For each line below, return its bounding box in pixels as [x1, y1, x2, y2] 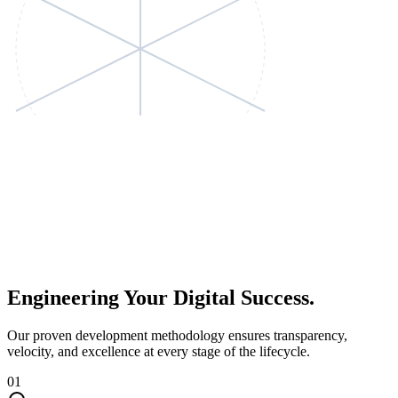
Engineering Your [7, 285, 168, 309]
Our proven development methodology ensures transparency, [7, 327, 347, 343]
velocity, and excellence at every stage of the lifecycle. [7, 343, 310, 359]
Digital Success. [173, 285, 314, 309]
